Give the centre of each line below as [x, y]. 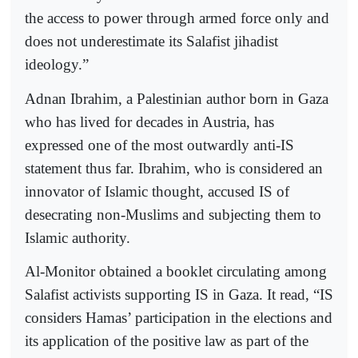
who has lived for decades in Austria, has [149, 121]
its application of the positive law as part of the [167, 341]
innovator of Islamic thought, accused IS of [157, 191]
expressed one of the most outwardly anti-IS [159, 145]
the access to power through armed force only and [177, 18]
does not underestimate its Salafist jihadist [151, 42]
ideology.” [57, 65]
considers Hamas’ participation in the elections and [179, 318]
